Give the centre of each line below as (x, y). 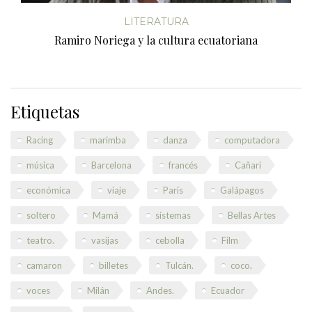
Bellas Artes (252, 216)
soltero (41, 216)
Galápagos (242, 190)
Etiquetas (45, 112)
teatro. (40, 241)
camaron (44, 266)
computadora (252, 140)
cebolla (170, 241)
